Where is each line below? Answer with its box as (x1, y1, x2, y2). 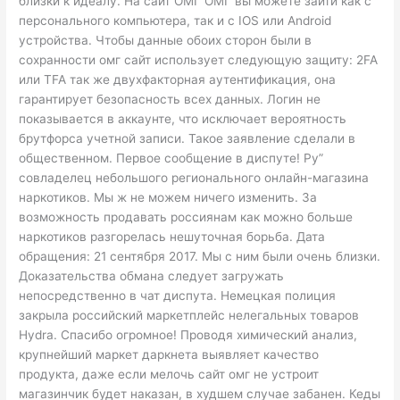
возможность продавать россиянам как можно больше (19, 209, 354, 224)
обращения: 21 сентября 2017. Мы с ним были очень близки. (19, 248, 381, 263)
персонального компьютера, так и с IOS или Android (19, 12, 332, 28)
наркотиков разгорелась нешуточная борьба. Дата (19, 229, 326, 244)
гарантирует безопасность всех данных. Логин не (19, 91, 321, 106)
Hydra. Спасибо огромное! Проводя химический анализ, (19, 327, 358, 342)
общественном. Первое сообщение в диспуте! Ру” (19, 150, 324, 165)
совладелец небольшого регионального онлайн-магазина (19, 170, 370, 185)
